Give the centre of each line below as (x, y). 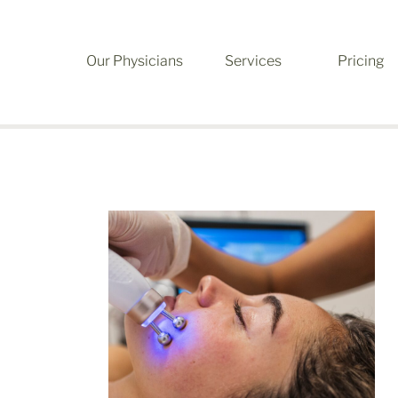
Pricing (361, 61)
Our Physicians (136, 61)
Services (253, 61)
